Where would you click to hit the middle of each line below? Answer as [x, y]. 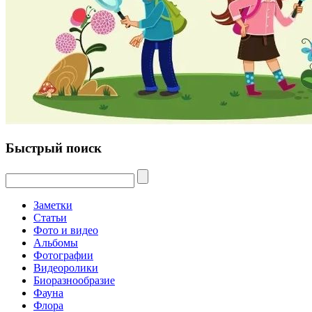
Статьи [50, 217]
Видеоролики [66, 267]
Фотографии [63, 255]
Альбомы [56, 242]
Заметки [53, 205]
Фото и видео [66, 230]
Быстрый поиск [54, 148]
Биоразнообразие [74, 280]
